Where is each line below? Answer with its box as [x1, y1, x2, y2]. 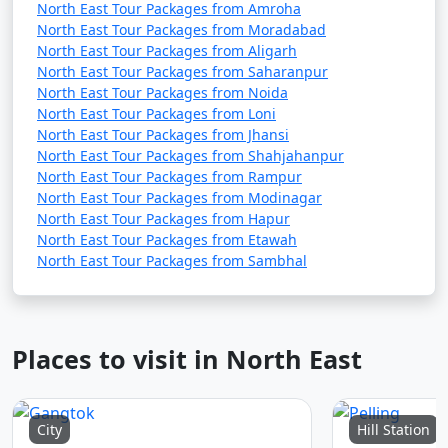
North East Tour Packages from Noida [37, 83, 288, 102]
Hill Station [357, 420, 430, 439]
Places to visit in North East [12, 342, 362, 376]
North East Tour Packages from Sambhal [37, 251, 307, 270]
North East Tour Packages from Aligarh [37, 41, 297, 60]
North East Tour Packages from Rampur [37, 167, 302, 186]
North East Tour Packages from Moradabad [37, 20, 326, 39]
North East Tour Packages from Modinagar [37, 188, 322, 207]
